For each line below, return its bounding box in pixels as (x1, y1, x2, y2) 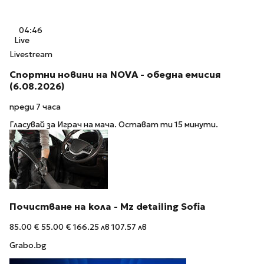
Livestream (9, 49, 52, 60)
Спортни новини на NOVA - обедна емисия (9, 69, 221, 81)
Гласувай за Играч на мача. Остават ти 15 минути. (9, 120, 218, 130)
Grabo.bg (9, 240, 47, 250)
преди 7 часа (9, 101, 61, 112)
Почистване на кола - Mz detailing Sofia (9, 201, 206, 213)
